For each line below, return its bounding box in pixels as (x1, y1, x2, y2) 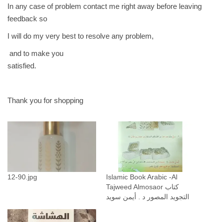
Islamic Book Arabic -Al (106, 173, 177, 181)
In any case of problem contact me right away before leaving (7, 2, 202, 11)
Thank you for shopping (7, 96, 83, 105)
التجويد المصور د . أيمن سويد (106, 193, 189, 201)
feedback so (7, 14, 47, 23)
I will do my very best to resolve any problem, (7, 32, 154, 41)
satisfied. (7, 61, 36, 70)
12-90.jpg (7, 173, 37, 181)
